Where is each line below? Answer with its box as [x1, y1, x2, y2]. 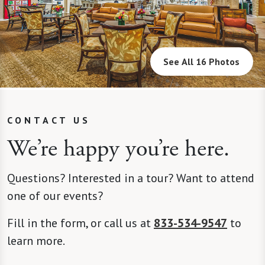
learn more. [7, 233, 65, 249]
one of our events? [7, 188, 106, 204]
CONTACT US [7, 114, 91, 127]
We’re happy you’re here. [7, 134, 230, 164]
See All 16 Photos [163, 56, 240, 68]
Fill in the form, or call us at [7, 215, 154, 231]
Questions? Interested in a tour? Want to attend [7, 170, 254, 186]
